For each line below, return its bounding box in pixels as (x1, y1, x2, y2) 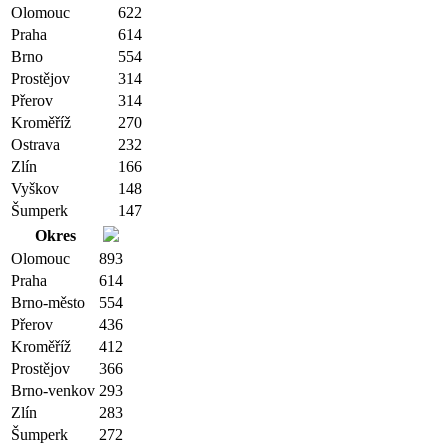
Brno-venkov (11, 382, 95, 399)
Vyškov (11, 180, 59, 197)
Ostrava (11, 136, 60, 153)
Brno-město (11, 294, 85, 311)
